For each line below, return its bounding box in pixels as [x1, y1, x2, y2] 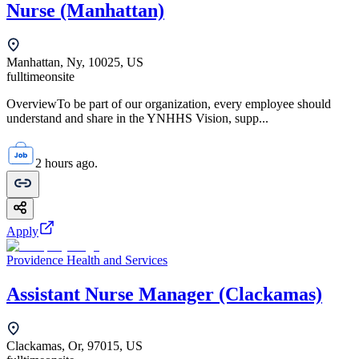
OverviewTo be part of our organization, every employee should [6, 97, 331, 111]
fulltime [6, 70, 45, 84]
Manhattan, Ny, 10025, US [6, 55, 143, 70]
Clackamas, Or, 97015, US [6, 338, 143, 353]
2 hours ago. [35, 156, 98, 171]
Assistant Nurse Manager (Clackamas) [6, 283, 322, 305]
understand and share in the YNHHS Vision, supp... [6, 111, 268, 126]
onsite [45, 70, 75, 84]
